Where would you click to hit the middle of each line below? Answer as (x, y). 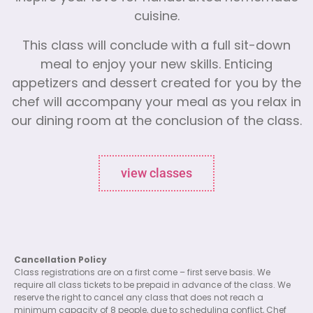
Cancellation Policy (60, 260)
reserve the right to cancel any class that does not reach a (139, 298)
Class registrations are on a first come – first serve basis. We (142, 273)
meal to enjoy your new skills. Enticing (156, 65)
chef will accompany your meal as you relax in (156, 103)
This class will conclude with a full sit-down (156, 46)
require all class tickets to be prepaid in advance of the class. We (152, 285)
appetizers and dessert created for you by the (156, 84)
